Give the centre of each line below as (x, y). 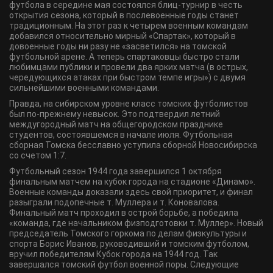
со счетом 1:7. (38, 155)
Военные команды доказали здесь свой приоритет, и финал (131, 192)
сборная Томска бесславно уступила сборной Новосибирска (133, 145)
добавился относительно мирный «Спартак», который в (122, 36)
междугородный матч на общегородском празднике (116, 124)
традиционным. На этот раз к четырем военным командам (129, 26)
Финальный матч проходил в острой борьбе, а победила (124, 213)
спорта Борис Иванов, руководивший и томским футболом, (129, 244)
